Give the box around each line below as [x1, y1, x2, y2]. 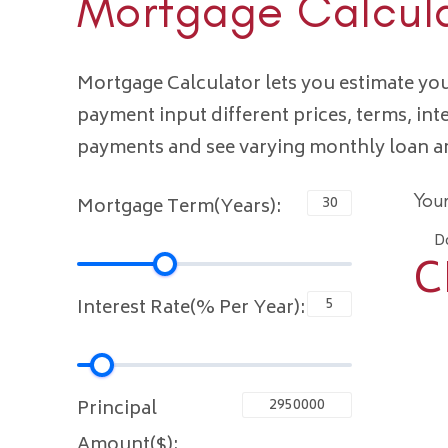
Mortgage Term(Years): [77, 192, 281, 225]
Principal [77, 394, 157, 427]
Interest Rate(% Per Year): [77, 293, 305, 326]
